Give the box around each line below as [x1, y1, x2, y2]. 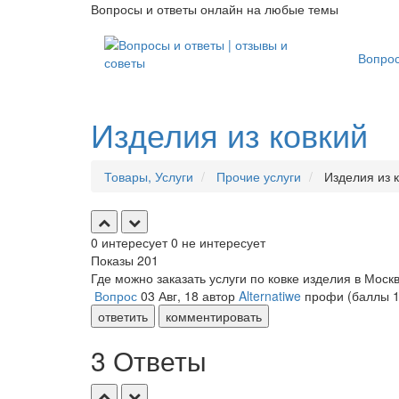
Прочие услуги [216, 167, 301, 185]
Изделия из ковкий [91, 111, 368, 157]
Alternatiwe [239, 287, 301, 305]
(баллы [347, 287, 393, 305]
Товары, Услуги [104, 167, 193, 185]
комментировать [166, 307, 262, 325]
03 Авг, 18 [141, 287, 199, 305]
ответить [98, 307, 148, 325]
